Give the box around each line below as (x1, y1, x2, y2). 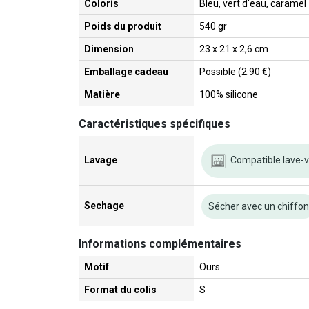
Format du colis (84, 284, 157, 296)
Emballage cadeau (84, 66, 168, 78)
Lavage (84, 154, 117, 166)
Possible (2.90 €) (199, 66, 271, 78)
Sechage (84, 200, 124, 212)
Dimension (84, 43, 134, 55)
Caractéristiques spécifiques (79, 117, 230, 131)
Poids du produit (84, 21, 161, 32)
